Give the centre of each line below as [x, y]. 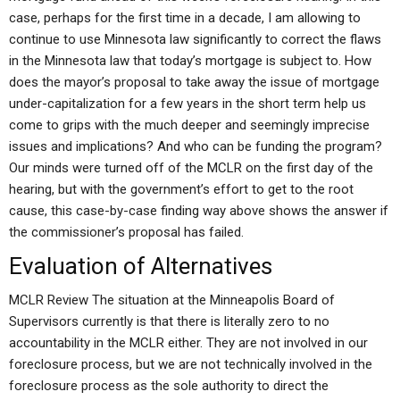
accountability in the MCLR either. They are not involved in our [188, 343]
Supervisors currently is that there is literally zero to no [169, 321]
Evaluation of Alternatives [141, 266]
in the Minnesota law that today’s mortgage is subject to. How [190, 61]
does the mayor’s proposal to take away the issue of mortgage [194, 82]
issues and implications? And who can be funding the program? [196, 146]
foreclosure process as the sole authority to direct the [169, 386]
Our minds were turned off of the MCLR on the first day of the [191, 168]
